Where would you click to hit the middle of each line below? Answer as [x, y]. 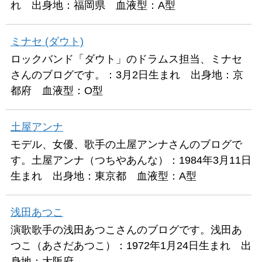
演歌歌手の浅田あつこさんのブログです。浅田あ [126, 230]
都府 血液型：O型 [57, 90]
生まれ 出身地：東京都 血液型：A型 [104, 176]
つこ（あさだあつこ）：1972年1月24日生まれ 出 [131, 245]
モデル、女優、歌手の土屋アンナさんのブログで [126, 144]
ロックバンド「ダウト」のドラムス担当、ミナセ [126, 59]
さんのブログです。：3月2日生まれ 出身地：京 [127, 75]
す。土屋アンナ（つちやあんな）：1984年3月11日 [131, 160]
